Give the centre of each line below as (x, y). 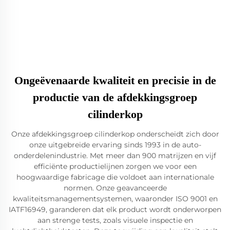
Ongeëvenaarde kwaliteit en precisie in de (115, 80)
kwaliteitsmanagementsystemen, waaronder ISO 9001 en (115, 199)
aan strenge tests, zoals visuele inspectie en (115, 220)
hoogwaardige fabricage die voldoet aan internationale (115, 177)
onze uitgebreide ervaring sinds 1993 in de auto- (115, 145)
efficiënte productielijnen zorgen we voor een (115, 166)
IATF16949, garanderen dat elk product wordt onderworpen (115, 209)
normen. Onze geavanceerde (115, 188)
